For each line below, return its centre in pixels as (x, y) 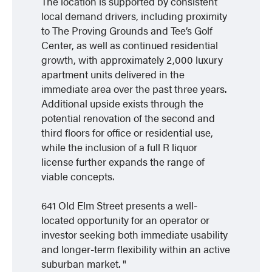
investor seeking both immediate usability (135, 234)
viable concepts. (78, 176)
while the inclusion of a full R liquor (120, 147)
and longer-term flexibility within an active (136, 249)
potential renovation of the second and (128, 117)
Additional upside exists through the (123, 103)
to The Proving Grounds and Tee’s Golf (127, 30)
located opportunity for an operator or (126, 219)
